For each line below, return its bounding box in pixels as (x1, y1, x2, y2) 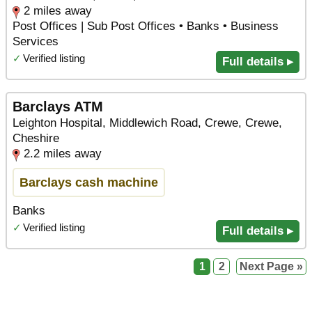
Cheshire (13, 131, 59, 145)
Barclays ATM (13, 98, 103, 114)
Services (13, 34, 58, 48)
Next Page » (240, 260, 303, 272)
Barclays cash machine (19, 174, 158, 189)
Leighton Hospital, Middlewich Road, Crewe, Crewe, (13, 116, 282, 130)
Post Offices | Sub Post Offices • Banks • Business (13, 19, 279, 33)
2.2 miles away (24, 146, 102, 160)
